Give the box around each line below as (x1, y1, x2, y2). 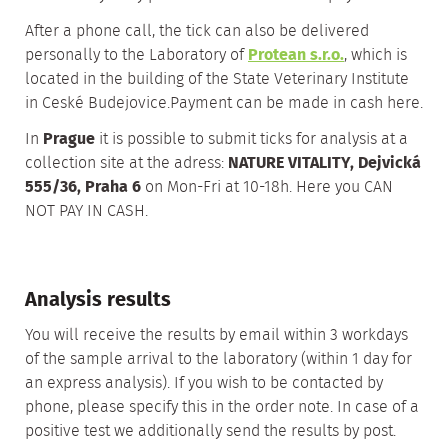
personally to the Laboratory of (25, 43, 248, 68)
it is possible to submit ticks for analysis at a (95, 127, 408, 152)
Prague (43, 127, 95, 152)
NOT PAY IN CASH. (25, 199, 148, 224)
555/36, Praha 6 (25, 175, 141, 200)
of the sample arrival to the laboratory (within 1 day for (25, 347, 412, 372)
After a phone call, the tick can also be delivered (25, 19, 369, 44)
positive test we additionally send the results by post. (25, 419, 396, 444)
